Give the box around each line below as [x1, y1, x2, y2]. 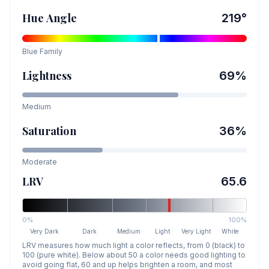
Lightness [22, 68, 72, 83]
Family [38, 47, 62, 56]
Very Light [181, 228, 211, 235]
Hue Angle [22, 11, 77, 25]
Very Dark [30, 228, 59, 235]
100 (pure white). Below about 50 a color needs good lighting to [22, 250, 246, 259]
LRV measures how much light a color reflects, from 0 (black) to [22, 241, 245, 250]
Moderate [22, 157, 57, 166]
